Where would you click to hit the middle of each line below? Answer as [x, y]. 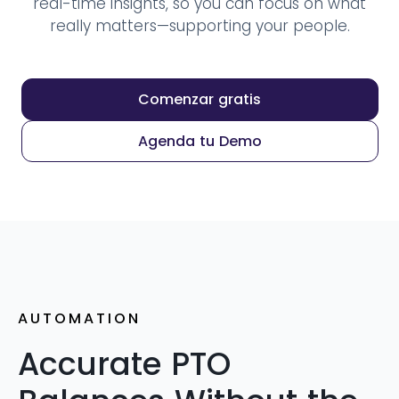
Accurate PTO [124, 364]
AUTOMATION [79, 318]
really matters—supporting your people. [199, 26]
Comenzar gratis [199, 99]
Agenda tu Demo [199, 141]
